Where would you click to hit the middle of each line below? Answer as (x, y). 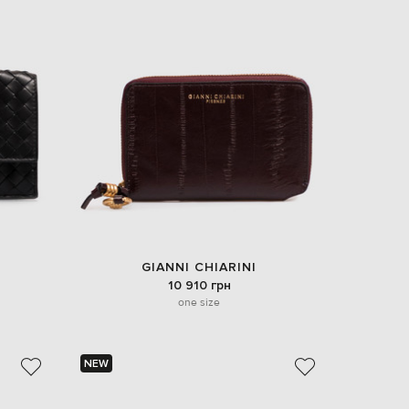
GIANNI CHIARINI (199, 267)
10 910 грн (199, 285)
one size (199, 302)
